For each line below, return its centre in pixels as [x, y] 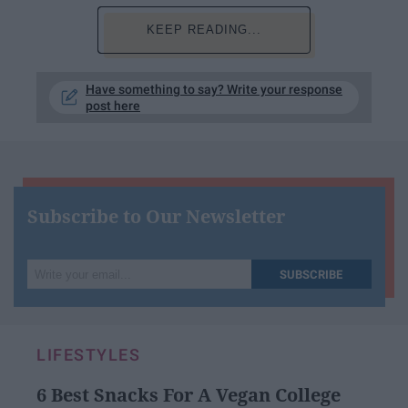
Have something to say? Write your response [214, 89]
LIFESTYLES [88, 355]
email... [53, 313]
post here [113, 106]
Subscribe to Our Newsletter [156, 216]
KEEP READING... [204, 30]
